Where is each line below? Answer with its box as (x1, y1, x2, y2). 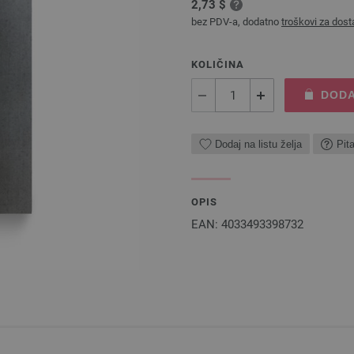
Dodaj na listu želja (215, 137, 302, 150)
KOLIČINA (191, 58, 244, 70)
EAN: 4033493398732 (191, 217, 303, 232)
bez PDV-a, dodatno (191, 16, 281, 28)
